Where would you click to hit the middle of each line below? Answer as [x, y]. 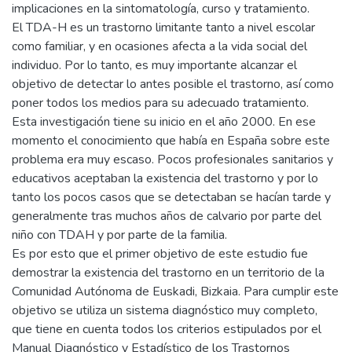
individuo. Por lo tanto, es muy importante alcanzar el [154, 65]
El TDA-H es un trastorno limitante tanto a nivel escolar [163, 27]
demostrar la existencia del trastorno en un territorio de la [168, 273]
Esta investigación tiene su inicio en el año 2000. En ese [164, 122]
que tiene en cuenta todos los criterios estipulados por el [167, 329]
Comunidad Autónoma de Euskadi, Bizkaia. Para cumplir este [175, 291]
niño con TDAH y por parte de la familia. [119, 235]
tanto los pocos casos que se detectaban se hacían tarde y [171, 197]
